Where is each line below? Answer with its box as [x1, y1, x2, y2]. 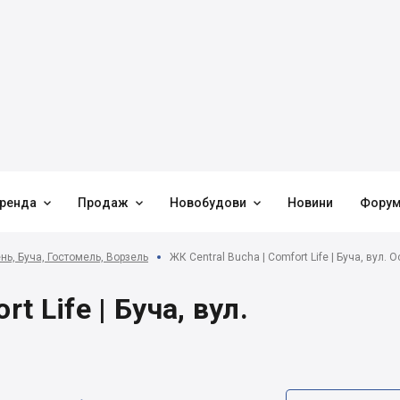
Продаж [78, 196, 129, 210]
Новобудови [170, 196, 246, 210]
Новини [287, 196, 333, 210]
